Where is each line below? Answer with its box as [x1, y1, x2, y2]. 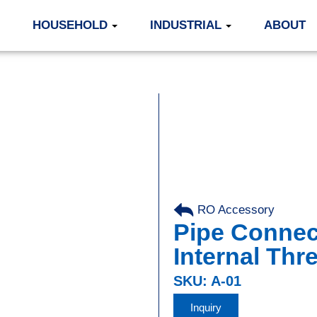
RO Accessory [197, 203, 275, 217]
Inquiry [190, 301, 221, 313]
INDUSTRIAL [149, 18, 221, 32]
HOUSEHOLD [32, 18, 108, 32]
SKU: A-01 [173, 273, 241, 289]
